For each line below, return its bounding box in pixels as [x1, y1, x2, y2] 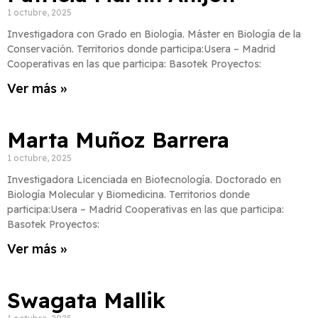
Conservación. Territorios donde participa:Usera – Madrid [7, 43, 275, 56]
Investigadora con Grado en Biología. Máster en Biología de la [7, 28, 301, 41]
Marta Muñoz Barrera [7, 126, 229, 154]
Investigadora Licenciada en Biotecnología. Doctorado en [7, 173, 281, 187]
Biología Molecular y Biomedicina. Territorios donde [7, 188, 250, 202]
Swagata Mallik [7, 287, 165, 314]
